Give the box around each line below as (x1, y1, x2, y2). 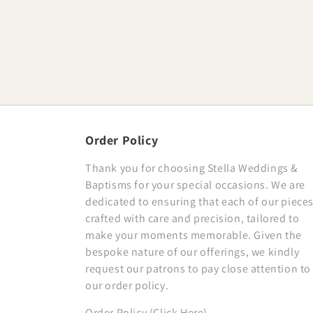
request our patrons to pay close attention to (85, 261, 312, 277)
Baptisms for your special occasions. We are (85, 177, 305, 193)
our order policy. (85, 278, 169, 293)
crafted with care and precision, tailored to (85, 211, 300, 226)
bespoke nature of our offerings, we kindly (85, 245, 300, 260)
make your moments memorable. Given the (85, 228, 302, 243)
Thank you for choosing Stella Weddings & (85, 161, 299, 176)
